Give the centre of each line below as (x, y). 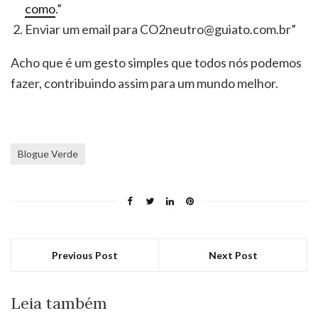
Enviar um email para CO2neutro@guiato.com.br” (160, 29)
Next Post (233, 256)
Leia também (59, 303)
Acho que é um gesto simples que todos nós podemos (156, 63)
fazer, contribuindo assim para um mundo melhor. (144, 83)
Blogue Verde (48, 154)
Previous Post (85, 256)
